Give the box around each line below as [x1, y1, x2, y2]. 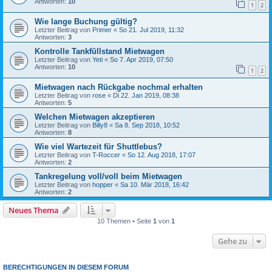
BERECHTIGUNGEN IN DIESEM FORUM [3, 263, 129, 271]
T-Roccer [92, 151, 120, 158]
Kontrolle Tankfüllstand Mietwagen [35, 46, 165, 56]
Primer [92, 25, 112, 33]
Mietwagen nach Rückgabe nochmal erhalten [35, 82, 203, 92]
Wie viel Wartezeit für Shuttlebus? [35, 141, 162, 151]
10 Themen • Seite [97, 217, 153, 225]
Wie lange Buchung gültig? [35, 16, 137, 26]
